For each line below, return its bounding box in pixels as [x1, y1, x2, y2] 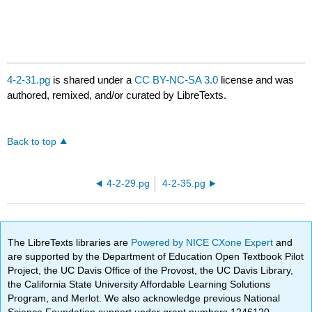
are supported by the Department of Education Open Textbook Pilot [8, 250, 304, 262]
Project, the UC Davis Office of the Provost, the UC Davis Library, [8, 264, 294, 276]
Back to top [7, 136, 57, 148]
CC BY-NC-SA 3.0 [134, 74, 219, 86]
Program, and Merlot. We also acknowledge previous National [8, 292, 281, 304]
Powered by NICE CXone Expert [131, 236, 276, 248]
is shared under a [50, 74, 135, 86]
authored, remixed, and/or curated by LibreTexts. [7, 89, 227, 102]
